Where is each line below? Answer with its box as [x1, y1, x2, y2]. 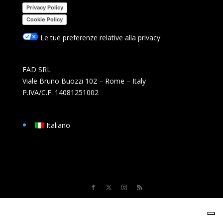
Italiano [46, 120, 71, 130]
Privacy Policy [26, 3, 63, 11]
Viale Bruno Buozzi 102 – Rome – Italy [22, 76, 146, 86]
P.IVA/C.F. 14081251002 [22, 87, 99, 97]
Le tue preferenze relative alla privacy [38, 32, 160, 42]
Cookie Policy [26, 15, 63, 23]
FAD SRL [22, 64, 51, 74]
